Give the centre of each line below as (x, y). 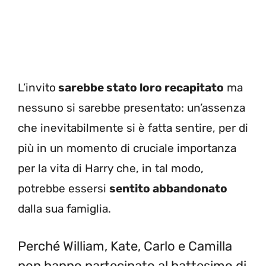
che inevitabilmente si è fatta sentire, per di (133, 128)
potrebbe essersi (64, 189)
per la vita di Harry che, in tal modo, (111, 169)
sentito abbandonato (168, 189)
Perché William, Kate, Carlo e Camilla (125, 246)
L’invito (37, 88)
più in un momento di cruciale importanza (127, 148)
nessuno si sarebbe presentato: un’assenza (132, 108)
